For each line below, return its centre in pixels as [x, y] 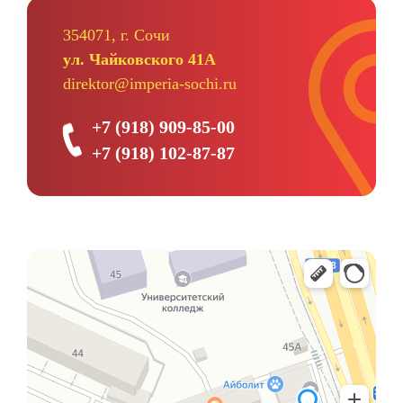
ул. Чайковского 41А [139, 59]
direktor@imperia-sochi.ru [150, 84]
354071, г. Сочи [116, 35]
